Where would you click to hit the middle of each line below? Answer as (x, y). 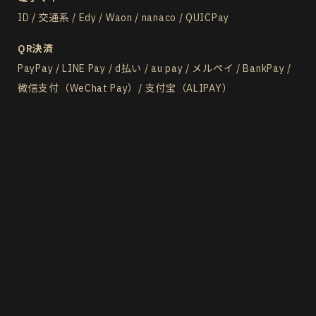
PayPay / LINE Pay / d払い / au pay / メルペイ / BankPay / (154, 68)
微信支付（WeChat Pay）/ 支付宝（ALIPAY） (125, 88)
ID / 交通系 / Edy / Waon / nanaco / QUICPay (123, 17)
